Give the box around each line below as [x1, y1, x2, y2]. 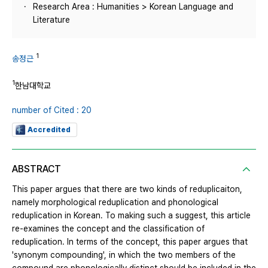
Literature [33, 15, 70, 25]
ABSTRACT [12, 163, 61, 175]
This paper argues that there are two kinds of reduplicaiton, [12, 184, 242, 194]
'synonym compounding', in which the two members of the [12, 250, 236, 260]
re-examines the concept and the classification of [12, 224, 205, 234]
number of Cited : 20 [12, 105, 92, 115]
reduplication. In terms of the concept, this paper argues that [12, 237, 248, 247]
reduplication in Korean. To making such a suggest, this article [12, 211, 251, 221]
